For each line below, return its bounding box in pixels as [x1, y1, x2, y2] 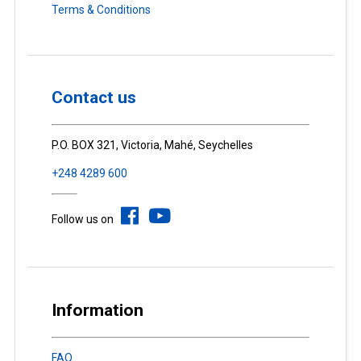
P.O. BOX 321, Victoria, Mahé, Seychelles [51, 139, 253, 152]
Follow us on [51, 213, 121, 226]
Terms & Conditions [51, 2, 151, 16]
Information [51, 300, 143, 320]
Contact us [51, 88, 136, 108]
